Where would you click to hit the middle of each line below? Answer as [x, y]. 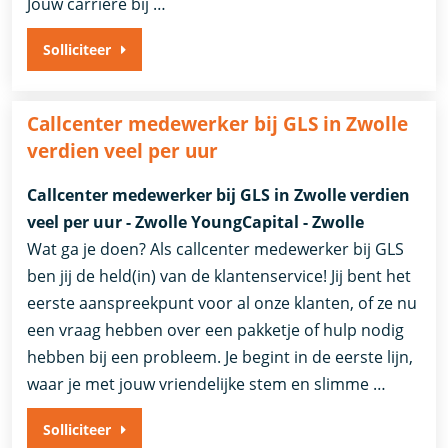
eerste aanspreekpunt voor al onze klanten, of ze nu [222, 303]
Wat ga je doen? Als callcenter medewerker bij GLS [216, 249]
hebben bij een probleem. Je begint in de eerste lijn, [220, 357]
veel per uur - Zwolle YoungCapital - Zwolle [196, 222]
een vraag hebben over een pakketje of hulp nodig [216, 330]
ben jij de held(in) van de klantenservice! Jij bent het [219, 276]
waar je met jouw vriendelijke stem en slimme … [207, 384]
